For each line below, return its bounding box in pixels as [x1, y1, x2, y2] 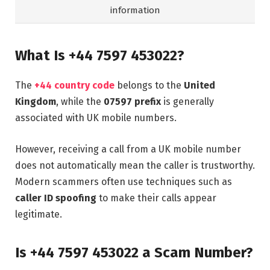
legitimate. [15, 208, 62, 220]
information [110, 5, 161, 16]
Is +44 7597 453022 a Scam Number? [15, 244, 253, 262]
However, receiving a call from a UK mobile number [15, 143, 241, 155]
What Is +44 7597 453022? [15, 47, 184, 64]
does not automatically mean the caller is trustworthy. [15, 159, 255, 171]
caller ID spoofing [15, 192, 96, 204]
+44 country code [34, 80, 115, 92]
